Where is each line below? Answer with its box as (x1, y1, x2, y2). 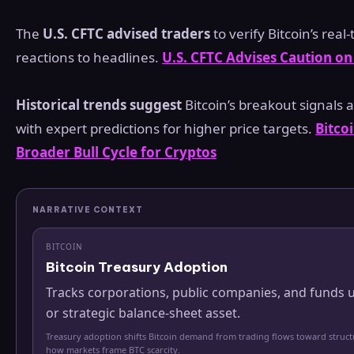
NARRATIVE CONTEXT (32, 205, 143, 216)
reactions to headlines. (16, 48, 162, 67)
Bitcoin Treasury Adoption (46, 258, 228, 277)
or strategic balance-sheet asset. (46, 304, 240, 322)
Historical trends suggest (16, 96, 182, 115)
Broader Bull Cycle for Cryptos (16, 143, 217, 162)
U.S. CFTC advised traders (43, 24, 210, 43)
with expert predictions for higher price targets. (16, 119, 315, 138)
